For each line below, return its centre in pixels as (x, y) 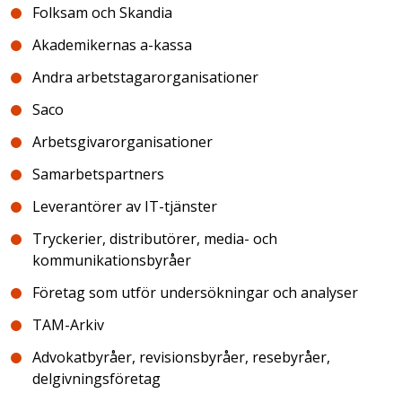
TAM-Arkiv (68, 325)
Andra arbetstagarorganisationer (145, 77)
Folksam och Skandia (102, 13)
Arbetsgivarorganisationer (122, 142)
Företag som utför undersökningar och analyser (195, 293)
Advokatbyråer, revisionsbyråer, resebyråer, (181, 357)
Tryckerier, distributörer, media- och (155, 239)
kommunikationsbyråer (112, 260)
